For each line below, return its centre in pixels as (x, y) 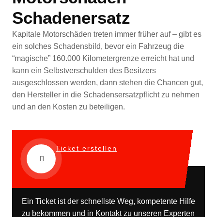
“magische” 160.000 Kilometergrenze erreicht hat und (103, 59)
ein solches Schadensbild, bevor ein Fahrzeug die (98, 46)
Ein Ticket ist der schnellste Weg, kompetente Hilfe (108, 201)
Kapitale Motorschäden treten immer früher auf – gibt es (107, 34)
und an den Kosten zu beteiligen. (69, 107)
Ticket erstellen (86, 148)
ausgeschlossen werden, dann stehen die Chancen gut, (108, 83)
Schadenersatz (71, 18)
